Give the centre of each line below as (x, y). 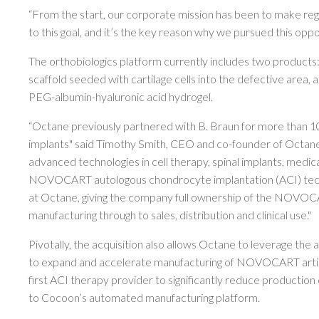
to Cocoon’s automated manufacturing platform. (144, 297)
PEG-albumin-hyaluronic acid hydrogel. (121, 96)
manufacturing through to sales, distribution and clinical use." (170, 215)
